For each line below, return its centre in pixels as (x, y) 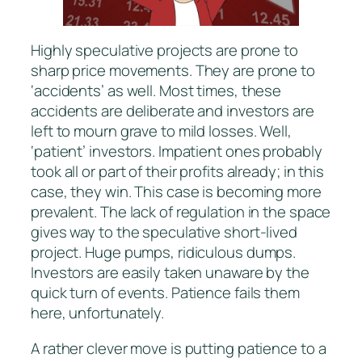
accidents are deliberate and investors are (173, 111)
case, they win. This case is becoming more (176, 192)
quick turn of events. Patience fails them (165, 293)
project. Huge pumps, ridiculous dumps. (164, 253)
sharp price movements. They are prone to (173, 71)
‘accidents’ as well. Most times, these (156, 91)
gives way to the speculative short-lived (164, 232)
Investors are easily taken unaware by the (170, 273)
